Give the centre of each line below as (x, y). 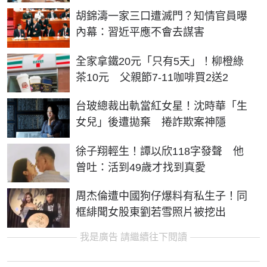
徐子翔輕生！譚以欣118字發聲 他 (160, 151)
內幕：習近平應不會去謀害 (140, 32)
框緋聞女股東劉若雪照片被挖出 (151, 212)
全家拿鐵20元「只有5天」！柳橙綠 (160, 61)
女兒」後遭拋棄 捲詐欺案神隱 (151, 122)
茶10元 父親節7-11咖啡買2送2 (152, 77)
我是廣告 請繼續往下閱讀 (133, 237)
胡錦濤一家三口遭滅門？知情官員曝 (162, 16)
